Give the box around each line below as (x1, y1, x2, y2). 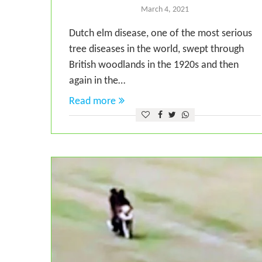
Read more (69, 96, 116, 108)
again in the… (69, 75, 125, 87)
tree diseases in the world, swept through (69, 44, 244, 56)
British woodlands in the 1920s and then (69, 60, 239, 71)
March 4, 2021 (141, 5, 189, 15)
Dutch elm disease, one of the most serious (69, 28, 252, 40)
